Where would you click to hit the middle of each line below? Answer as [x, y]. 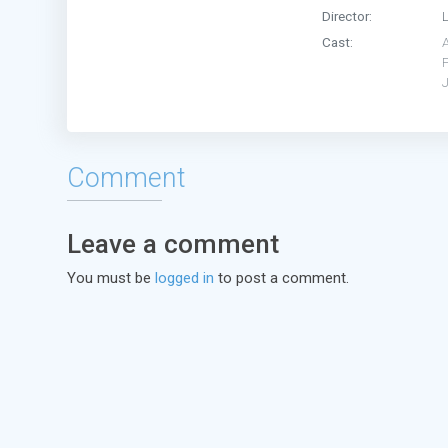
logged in [184, 278]
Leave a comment [173, 243]
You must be [111, 278]
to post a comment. [281, 278]
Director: [347, 15]
